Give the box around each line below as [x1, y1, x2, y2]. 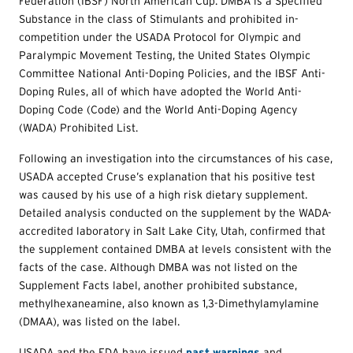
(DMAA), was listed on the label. [19, 314, 180, 328]
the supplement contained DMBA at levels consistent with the [19, 242, 332, 255]
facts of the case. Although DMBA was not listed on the [19, 260, 298, 273]
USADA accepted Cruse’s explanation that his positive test [19, 169, 315, 183]
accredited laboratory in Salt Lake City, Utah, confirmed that [19, 224, 325, 237]
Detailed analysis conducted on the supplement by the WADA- [19, 206, 332, 219]
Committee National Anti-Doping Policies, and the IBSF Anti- [19, 66, 325, 80]
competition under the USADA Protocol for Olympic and [19, 30, 301, 43]
